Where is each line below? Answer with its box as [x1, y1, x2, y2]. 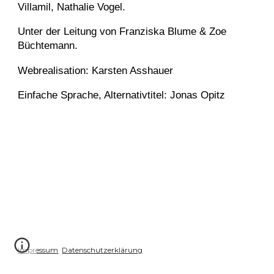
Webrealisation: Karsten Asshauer [18, 64, 174, 76]
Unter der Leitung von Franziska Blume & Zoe [18, 25, 227, 38]
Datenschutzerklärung [62, 245, 143, 254]
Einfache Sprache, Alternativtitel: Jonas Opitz [18, 88, 226, 101]
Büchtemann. [18, 39, 78, 52]
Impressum [18, 245, 59, 254]
